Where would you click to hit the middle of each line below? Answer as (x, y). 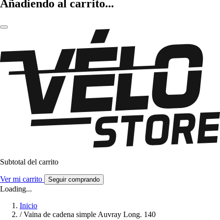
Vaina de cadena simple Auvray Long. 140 (90, 215)
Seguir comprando (74, 180)
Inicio (28, 206)
